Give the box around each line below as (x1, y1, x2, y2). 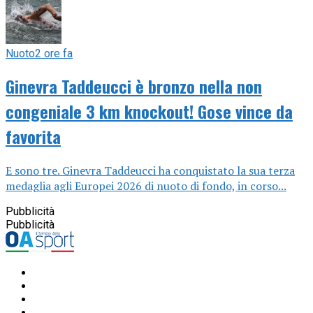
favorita (6, 124, 61, 150)
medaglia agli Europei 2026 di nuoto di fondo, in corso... (6, 178, 286, 194)
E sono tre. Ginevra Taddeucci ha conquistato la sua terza (6, 163, 295, 179)
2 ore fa (35, 46, 73, 60)
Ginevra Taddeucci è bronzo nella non (6, 73, 262, 99)
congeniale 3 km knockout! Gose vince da (6, 99, 293, 124)
